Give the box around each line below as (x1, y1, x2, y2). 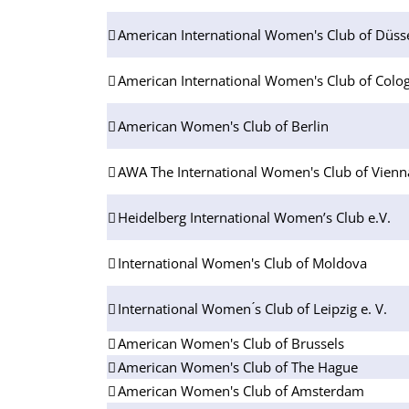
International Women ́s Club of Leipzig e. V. (118, 299, 387, 318)
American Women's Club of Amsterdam (118, 381, 364, 400)
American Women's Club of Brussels (118, 333, 344, 352)
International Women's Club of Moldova (118, 253, 367, 272)
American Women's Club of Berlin (118, 116, 329, 135)
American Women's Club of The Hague (118, 357, 358, 376)
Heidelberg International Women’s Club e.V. (118, 207, 391, 226)
